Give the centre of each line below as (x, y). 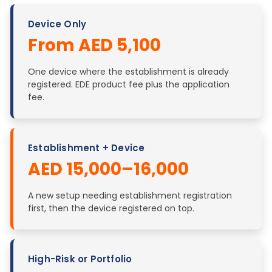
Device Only (57, 24)
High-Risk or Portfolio (80, 259)
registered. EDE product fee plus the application (129, 84)
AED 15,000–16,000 (108, 169)
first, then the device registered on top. (111, 208)
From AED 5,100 (94, 45)
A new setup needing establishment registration (130, 195)
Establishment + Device (87, 148)
